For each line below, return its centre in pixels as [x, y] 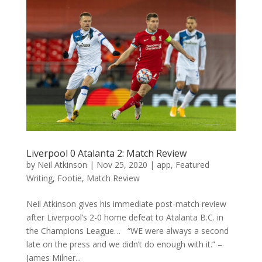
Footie [69, 178]
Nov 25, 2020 [122, 164]
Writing [39, 178]
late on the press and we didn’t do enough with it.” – [124, 244]
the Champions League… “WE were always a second [127, 230]
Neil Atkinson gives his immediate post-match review [126, 204]
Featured [192, 164]
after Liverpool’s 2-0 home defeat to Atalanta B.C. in [125, 217]
